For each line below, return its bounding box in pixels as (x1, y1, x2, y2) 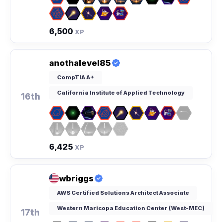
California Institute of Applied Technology (57, 89, 185, 96)
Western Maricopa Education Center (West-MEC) (57, 205, 205, 212)
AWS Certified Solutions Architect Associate (57, 189, 189, 197)
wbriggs (59, 173, 94, 183)
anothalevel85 (49, 57, 111, 68)
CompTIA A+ (57, 73, 94, 81)
